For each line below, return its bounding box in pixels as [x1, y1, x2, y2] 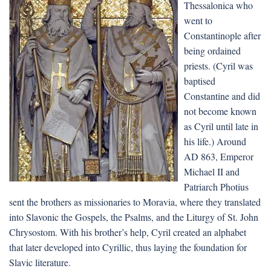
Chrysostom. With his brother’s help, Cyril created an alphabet [9, 226, 246, 238]
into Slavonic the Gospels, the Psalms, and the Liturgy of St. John [9, 211, 258, 223]
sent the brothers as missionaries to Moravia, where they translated [9, 195, 261, 208]
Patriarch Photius [184, 180, 249, 193]
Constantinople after [184, 29, 261, 42]
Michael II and [184, 165, 240, 178]
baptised [184, 74, 215, 87]
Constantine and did [184, 90, 260, 102]
